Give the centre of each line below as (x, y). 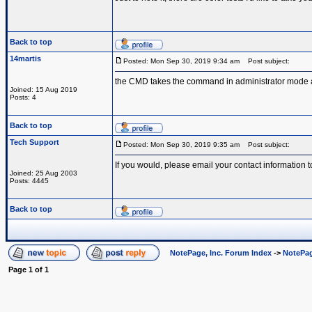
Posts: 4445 (29, 181)
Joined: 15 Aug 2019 (44, 89)
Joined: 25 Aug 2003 (44, 173)
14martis (25, 58)
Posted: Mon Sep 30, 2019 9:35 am (181, 145)
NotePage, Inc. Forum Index (221, 253)
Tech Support (34, 142)
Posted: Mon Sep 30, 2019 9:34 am (181, 61)
